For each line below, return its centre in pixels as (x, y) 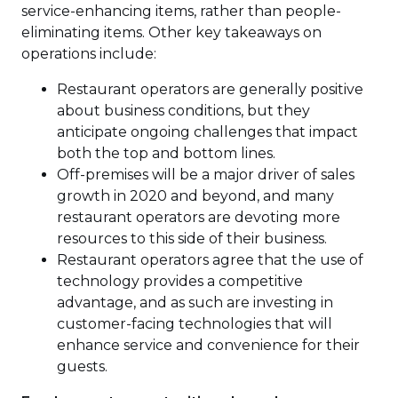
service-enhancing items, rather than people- (181, 11)
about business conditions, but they (183, 111)
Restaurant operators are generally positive (210, 89)
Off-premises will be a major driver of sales (206, 175)
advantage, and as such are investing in (195, 302)
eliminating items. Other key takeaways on (171, 32)
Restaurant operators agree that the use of (210, 260)
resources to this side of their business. (192, 239)
